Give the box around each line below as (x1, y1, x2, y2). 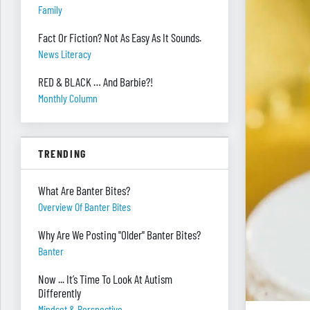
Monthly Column (38, 91, 98, 104)
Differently (38, 286, 81, 300)
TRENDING (38, 147, 86, 160)
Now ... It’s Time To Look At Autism (38, 272, 172, 286)
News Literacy (38, 47, 91, 60)
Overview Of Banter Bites (38, 200, 131, 213)
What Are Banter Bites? (38, 183, 130, 197)
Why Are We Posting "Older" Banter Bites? (38, 228, 201, 241)
